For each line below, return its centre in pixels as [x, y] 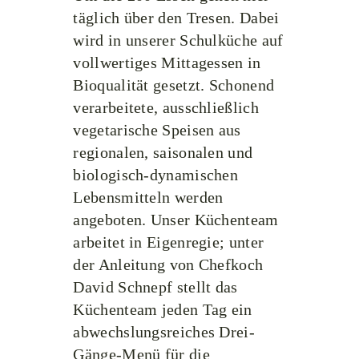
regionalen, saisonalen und [163, 152]
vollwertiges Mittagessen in [167, 63]
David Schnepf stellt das [155, 287]
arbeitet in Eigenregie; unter [169, 242]
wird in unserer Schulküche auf [178, 40]
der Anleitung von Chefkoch [168, 264]
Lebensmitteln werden [148, 197]
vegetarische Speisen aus [157, 130]
